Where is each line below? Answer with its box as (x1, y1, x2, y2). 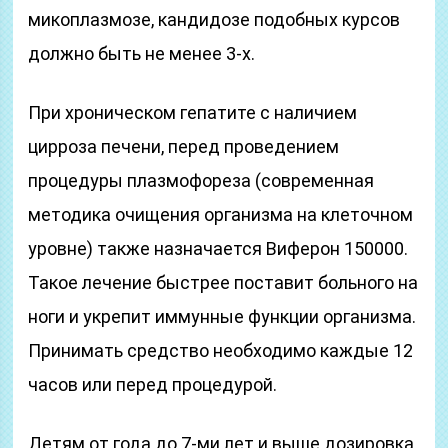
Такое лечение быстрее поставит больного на (28, 272, 419, 293)
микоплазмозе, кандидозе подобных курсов (28, 9, 401, 30)
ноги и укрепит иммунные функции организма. (28, 306, 417, 327)
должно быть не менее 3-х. (28, 43, 256, 64)
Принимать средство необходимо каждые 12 (28, 340, 414, 361)
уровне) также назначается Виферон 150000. (28, 238, 409, 259)
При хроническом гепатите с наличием (28, 102, 358, 123)
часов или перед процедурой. (28, 374, 278, 395)
